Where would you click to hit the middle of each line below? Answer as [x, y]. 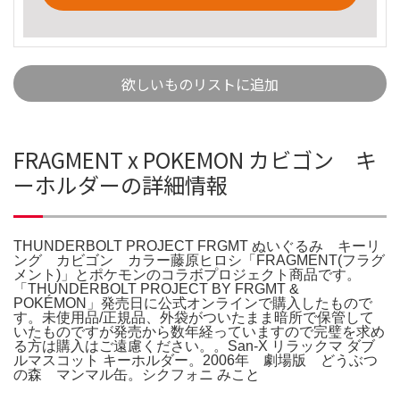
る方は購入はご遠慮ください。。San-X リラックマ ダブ [194, 346]
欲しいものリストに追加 [200, 83]
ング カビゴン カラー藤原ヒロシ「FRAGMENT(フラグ [199, 260]
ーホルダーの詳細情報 [121, 184]
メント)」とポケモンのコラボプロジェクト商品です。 [187, 274]
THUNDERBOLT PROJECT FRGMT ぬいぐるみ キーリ [197, 246]
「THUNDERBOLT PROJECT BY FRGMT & [156, 288]
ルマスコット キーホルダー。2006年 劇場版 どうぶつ [196, 360]
